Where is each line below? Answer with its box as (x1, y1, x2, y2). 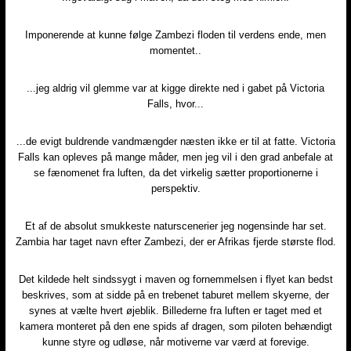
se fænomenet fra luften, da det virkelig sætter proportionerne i (33, 166, 318, 179)
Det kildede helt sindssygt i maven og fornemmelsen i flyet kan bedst (18, 273, 333, 285)
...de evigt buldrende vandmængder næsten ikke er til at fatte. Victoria (16, 135, 335, 147)
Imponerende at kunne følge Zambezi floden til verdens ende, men (25, 28, 326, 41)
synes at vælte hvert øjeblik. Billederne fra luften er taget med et (29, 304, 322, 317)
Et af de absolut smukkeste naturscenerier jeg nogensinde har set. (24, 219, 327, 232)
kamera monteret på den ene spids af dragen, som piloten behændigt (19, 320, 332, 332)
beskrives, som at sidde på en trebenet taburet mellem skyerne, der (22, 288, 329, 301)
